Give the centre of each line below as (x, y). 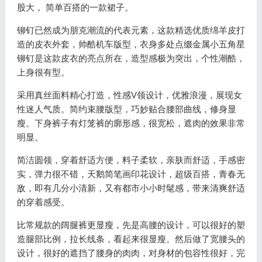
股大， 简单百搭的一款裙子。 (75, 7)
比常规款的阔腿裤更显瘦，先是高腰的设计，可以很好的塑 (131, 225)
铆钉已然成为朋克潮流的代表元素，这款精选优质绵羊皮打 (131, 30)
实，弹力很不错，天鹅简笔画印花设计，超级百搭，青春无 (131, 174)
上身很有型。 (43, 72)
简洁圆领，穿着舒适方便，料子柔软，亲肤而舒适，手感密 (131, 160)
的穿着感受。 (43, 202)
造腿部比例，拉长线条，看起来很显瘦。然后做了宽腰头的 (131, 239)
